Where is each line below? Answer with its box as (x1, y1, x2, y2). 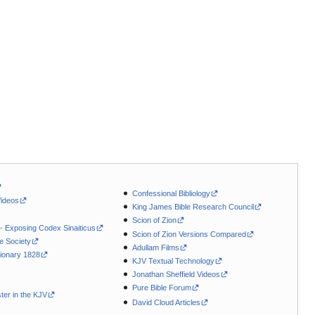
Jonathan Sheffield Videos (132, 269, 221, 278)
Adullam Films (132, 243, 180, 252)
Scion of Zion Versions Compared (132, 229, 247, 238)
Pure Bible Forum (132, 283, 192, 292)
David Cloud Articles (132, 297, 201, 307)
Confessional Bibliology (132, 189, 211, 198)
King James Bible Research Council (132, 202, 255, 212)
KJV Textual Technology (132, 256, 215, 265)
